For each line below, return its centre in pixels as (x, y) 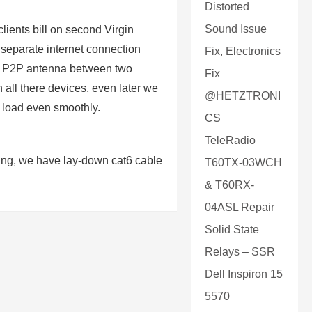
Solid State (232, 229)
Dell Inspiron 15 (244, 274)
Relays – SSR (240, 252)
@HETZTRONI (243, 96)
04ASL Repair (240, 207)
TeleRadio (230, 140)
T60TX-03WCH (243, 163)
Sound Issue (236, 29)
